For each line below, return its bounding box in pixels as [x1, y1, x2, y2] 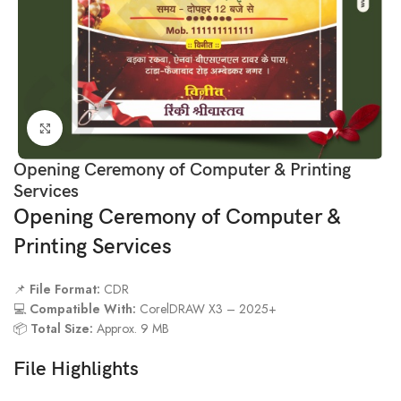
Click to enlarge [63, 120, 149, 137]
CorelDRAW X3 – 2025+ [136, 300, 277, 319]
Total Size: [30, 320, 94, 338]
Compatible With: [30, 300, 137, 319]
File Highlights [13, 357, 140, 382]
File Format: [30, 280, 101, 299]
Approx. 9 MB [93, 320, 170, 338]
